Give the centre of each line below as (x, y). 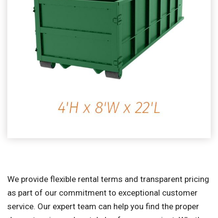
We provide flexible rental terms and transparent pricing (108, 179)
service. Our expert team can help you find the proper (103, 206)
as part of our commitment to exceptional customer (102, 193)
